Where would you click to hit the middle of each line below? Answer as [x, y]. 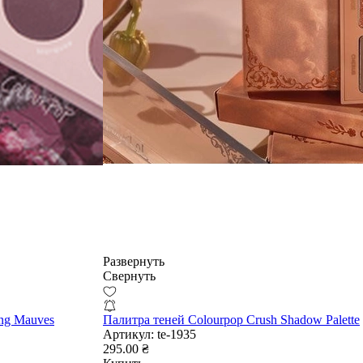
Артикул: [128, 334]
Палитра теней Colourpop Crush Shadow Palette [231, 319]
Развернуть [134, 261]
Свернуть [129, 275]
